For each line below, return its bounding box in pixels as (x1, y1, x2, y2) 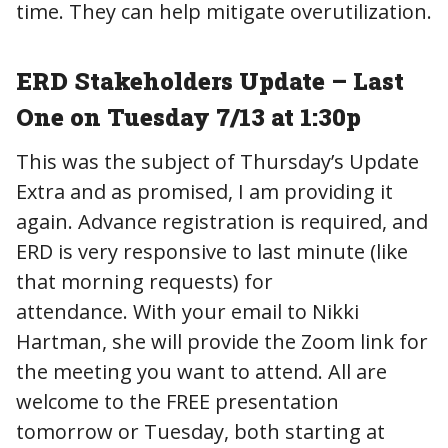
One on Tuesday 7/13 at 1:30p (16, 100, 361, 133)
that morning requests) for (16, 267, 273, 295)
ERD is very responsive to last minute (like (16, 237, 408, 265)
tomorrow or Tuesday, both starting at (16, 417, 385, 445)
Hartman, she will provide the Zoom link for (16, 327, 428, 355)
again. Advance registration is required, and (16, 207, 428, 235)
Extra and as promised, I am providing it (16, 177, 393, 205)
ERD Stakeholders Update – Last (16, 64, 404, 97)
